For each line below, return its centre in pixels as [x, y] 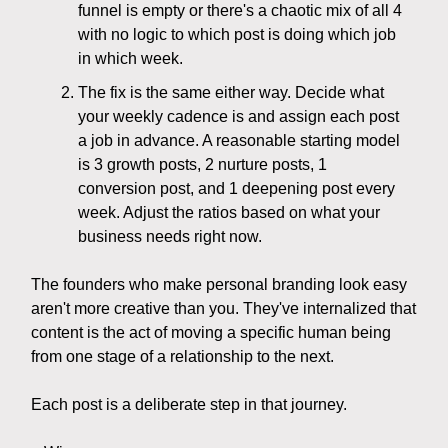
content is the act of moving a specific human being [211, 333]
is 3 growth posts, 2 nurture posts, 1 [202, 165]
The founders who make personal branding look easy [219, 285]
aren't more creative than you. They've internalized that [223, 309]
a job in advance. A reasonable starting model [239, 141]
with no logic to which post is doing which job [237, 35]
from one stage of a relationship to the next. [182, 357]
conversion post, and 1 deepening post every [236, 189]
